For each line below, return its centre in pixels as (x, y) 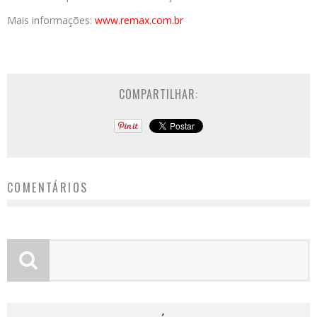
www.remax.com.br (139, 20)
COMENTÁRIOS (48, 188)
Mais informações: (51, 20)
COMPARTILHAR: (158, 94)
